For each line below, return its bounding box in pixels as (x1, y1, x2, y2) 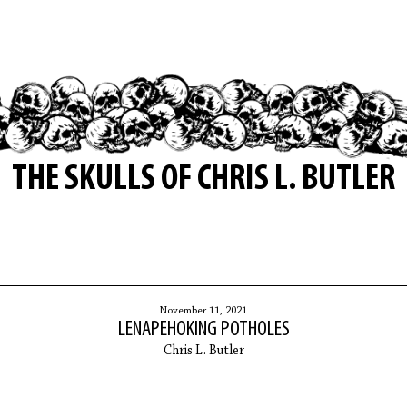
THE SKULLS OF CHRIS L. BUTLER (12, 161, 395, 198)
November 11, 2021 (160, 304, 247, 316)
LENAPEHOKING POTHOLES (117, 318, 290, 341)
